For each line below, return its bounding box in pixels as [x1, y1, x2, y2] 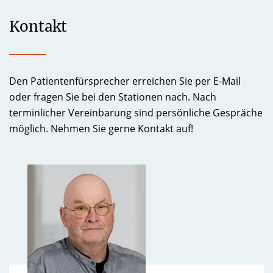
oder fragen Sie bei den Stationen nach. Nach [9, 90, 216, 104]
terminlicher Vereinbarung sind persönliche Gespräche [9, 106, 263, 119]
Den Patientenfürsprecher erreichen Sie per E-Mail [9, 74, 241, 88]
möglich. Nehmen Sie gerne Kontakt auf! [9, 122, 193, 135]
